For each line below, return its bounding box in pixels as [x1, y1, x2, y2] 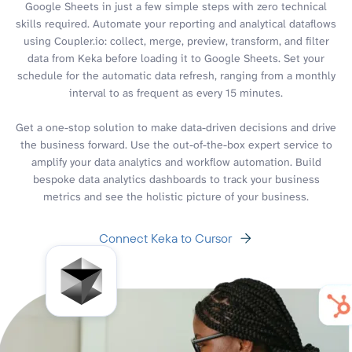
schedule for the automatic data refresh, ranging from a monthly [16, 68, 335, 82]
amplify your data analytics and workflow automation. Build [31, 154, 321, 169]
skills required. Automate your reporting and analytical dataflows [16, 16, 336, 31]
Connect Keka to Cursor [98, 229, 232, 246]
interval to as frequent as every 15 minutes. [69, 85, 283, 100]
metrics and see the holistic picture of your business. [43, 189, 309, 203]
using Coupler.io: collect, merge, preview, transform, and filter [23, 33, 329, 48]
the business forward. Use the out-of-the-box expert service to [20, 137, 332, 152]
